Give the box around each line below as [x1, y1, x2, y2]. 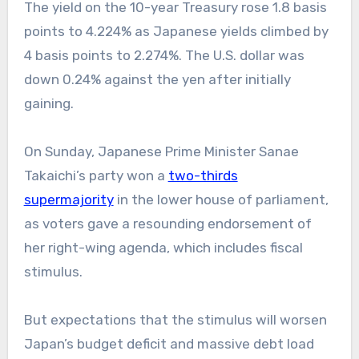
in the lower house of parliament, [113, 192, 329, 208]
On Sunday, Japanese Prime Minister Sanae [23, 143, 299, 160]
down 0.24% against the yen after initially [23, 71, 291, 88]
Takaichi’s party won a [23, 167, 168, 184]
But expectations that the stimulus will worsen [23, 312, 327, 329]
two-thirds [167, 167, 238, 184]
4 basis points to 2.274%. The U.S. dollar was [23, 47, 305, 64]
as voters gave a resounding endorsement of [23, 216, 312, 232]
